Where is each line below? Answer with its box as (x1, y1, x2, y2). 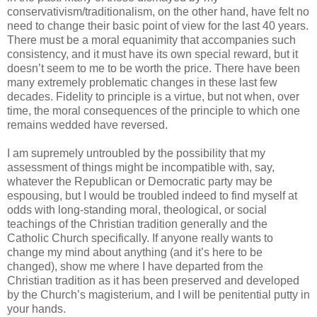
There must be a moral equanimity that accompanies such (7, 34, 296, 47)
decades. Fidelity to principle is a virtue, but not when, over (7, 91, 299, 103)
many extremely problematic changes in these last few (7, 76, 277, 89)
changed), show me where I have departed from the (7, 260, 263, 273)
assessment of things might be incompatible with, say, (7, 161, 275, 174)
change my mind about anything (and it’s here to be (7, 246, 263, 259)
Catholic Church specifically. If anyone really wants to (7, 232, 273, 245)
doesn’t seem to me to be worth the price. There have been (7, 62, 300, 75)
